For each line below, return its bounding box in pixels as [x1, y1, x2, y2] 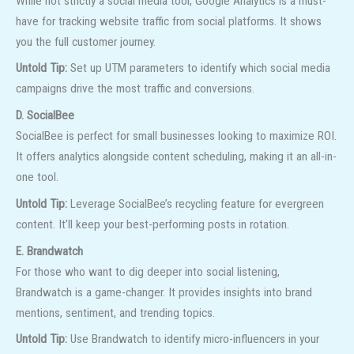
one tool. [16, 170, 58, 185]
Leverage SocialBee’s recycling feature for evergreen [67, 196, 324, 211]
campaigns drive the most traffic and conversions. [16, 81, 254, 96]
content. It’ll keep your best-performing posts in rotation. [16, 217, 289, 232]
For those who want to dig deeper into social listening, [16, 264, 280, 279]
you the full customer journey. [16, 34, 156, 49]
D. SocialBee [16, 108, 74, 123]
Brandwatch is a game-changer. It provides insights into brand [16, 284, 312, 299]
